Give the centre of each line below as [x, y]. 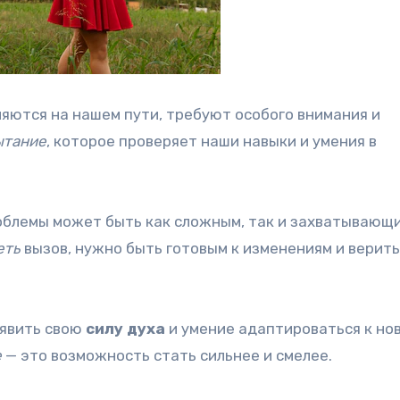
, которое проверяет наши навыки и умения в [212, 141]
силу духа [125, 329]
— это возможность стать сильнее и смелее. [167, 355]
